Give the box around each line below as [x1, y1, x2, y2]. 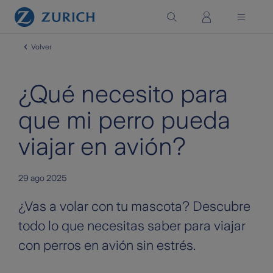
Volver [29, 43, 52, 51]
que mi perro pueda [18, 107, 230, 133]
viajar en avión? [18, 133, 186, 160]
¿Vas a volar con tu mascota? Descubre [18, 199, 250, 214]
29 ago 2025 [18, 173, 66, 183]
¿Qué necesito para [18, 80, 228, 107]
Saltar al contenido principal [4, 6, 124, 16]
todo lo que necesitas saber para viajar [18, 218, 246, 233]
